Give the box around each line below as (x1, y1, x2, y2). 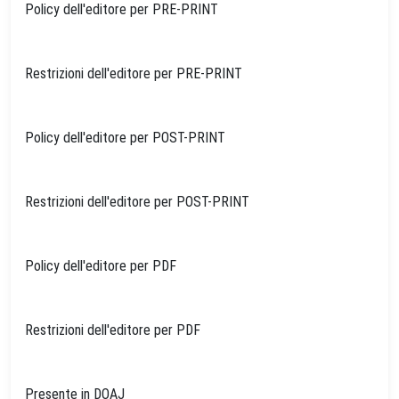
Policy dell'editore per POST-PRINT (25, 129, 225, 146)
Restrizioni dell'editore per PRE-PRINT (25, 65, 242, 82)
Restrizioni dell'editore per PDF (25, 322, 200, 338)
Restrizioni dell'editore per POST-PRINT (25, 193, 249, 210)
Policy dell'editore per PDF (25, 257, 176, 274)
